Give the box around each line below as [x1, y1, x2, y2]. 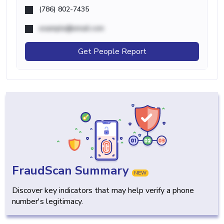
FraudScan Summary [12, 162, 132, 179]
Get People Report [77, 46, 146, 57]
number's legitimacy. [12, 196, 83, 207]
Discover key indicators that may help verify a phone [12, 185, 194, 196]
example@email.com [39, 23, 104, 33]
